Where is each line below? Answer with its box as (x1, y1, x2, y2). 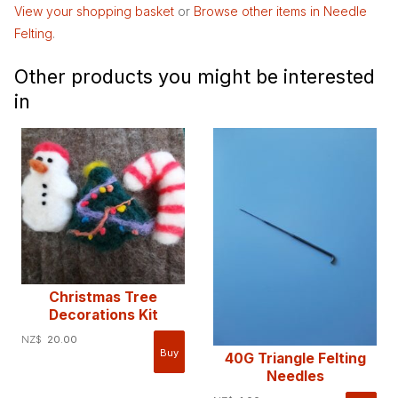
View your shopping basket (14, 4, 174, 20)
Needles (266, 368, 324, 386)
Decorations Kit (48, 306, 158, 324)
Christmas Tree (49, 289, 157, 306)
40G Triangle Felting (224, 350, 366, 368)
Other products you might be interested (14, 64, 375, 88)
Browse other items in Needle (194, 4, 367, 20)
